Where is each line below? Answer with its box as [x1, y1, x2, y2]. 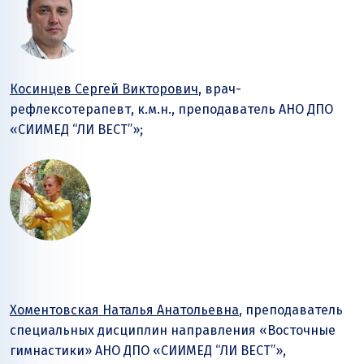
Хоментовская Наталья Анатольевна [10, 301, 239, 318]
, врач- [198, 80, 241, 97]
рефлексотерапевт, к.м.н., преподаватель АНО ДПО [10, 101, 333, 117]
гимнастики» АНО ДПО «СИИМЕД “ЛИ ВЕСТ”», [10, 342, 286, 358]
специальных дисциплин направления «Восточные [10, 322, 336, 338]
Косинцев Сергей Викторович [10, 80, 198, 97]
